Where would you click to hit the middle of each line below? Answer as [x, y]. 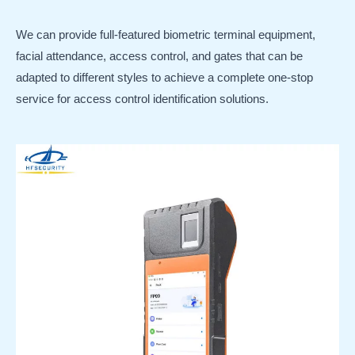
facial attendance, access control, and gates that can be [159, 56]
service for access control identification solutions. [142, 99]
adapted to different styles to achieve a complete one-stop [164, 77]
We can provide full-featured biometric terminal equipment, [166, 34]
